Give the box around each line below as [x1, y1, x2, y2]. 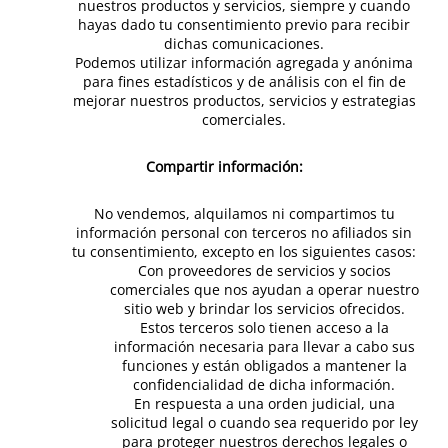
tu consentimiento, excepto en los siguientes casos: [72, 242, 416, 261]
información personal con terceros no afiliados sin [76, 223, 412, 242]
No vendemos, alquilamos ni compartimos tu [93, 204, 395, 223]
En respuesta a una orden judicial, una [133, 394, 395, 413]
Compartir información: [145, 157, 303, 176]
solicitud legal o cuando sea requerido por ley [110, 413, 418, 432]
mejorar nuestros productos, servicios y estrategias [72, 91, 416, 110]
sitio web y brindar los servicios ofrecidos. [123, 299, 405, 318]
